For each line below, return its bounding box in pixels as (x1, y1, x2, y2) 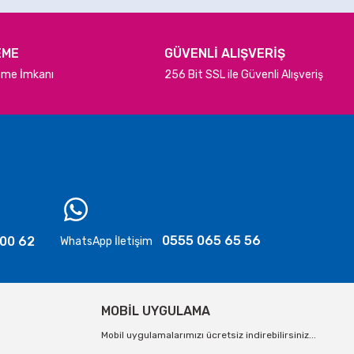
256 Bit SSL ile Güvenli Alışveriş (164, 68, 323, 81)
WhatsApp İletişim (60, 234, 153, 248)
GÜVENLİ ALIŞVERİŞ (164, 46, 285, 61)
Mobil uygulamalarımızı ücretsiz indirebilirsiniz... (101, 330, 316, 341)
